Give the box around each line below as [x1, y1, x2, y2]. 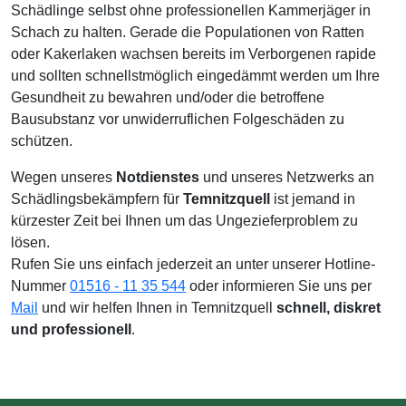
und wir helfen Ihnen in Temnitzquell [38, 300, 276, 315]
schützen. [11, 133, 72, 149]
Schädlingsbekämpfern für [11, 191, 183, 207]
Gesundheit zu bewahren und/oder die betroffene [11, 90, 324, 105]
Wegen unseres [11, 169, 116, 185]
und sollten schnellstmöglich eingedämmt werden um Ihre [11, 68, 380, 83]
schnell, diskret [276, 300, 381, 315]
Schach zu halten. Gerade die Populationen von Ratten [11, 24, 364, 40]
